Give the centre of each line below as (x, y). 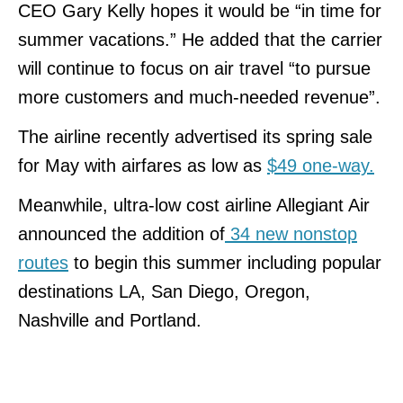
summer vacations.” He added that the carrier (200, 39)
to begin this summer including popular (225, 262)
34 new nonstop (291, 233)
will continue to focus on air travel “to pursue (194, 68)
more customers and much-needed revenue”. (199, 97)
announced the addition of (121, 233)
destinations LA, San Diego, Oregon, (164, 291)
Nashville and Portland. (112, 320)
